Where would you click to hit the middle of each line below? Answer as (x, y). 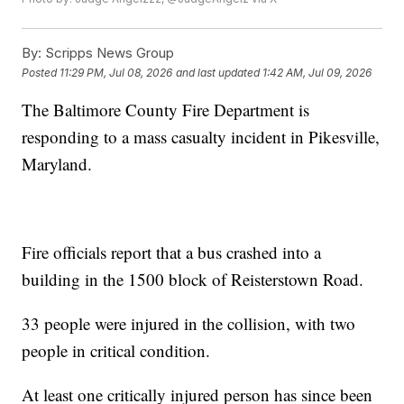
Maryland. (57, 164)
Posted (41, 72)
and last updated (218, 72)
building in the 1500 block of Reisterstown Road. (193, 280)
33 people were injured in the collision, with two (189, 324)
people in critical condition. (116, 351)
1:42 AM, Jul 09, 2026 (317, 72)
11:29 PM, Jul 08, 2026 (116, 72)
